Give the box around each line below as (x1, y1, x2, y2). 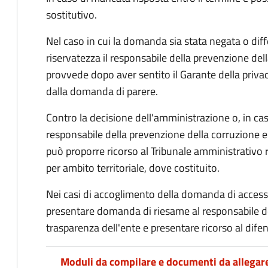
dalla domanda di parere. (46, 83, 158, 99)
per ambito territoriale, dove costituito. (46, 160, 220, 176)
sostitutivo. (46, 7, 97, 23)
